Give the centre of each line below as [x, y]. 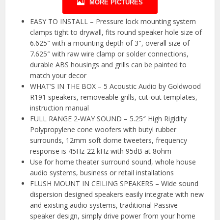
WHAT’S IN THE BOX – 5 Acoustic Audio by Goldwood [116, 86]
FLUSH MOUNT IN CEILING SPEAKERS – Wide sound [114, 183]
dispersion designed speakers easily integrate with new [117, 194]
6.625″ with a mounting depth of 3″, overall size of [110, 43]
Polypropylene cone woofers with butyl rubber [103, 129]
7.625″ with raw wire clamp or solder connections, [110, 54]
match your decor [58, 75]
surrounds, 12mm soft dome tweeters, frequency [109, 140]
